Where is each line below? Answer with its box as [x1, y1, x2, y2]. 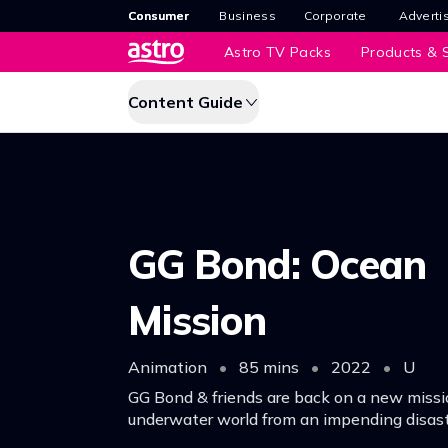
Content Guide [128, 92, 243, 112]
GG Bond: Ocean [128, 238, 426, 289]
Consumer [128, 8, 189, 23]
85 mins [235, 356, 303, 377]
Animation [128, 356, 211, 377]
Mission [128, 294, 266, 345]
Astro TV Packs [224, 43, 331, 61]
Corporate [303, 8, 367, 23]
